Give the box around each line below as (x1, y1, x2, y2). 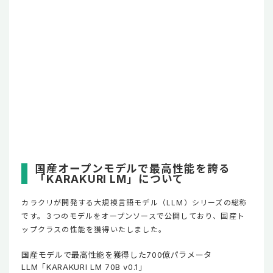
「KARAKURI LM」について (35, 172, 184, 185)
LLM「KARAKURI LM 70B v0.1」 (21, 261, 147, 272)
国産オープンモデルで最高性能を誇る (35, 161, 230, 175)
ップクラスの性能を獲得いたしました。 (21, 224, 167, 234)
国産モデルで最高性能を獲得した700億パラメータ (21, 249, 213, 260)
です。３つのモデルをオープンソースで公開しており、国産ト (21, 211, 246, 221)
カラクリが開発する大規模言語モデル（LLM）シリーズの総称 (21, 197, 248, 207)
